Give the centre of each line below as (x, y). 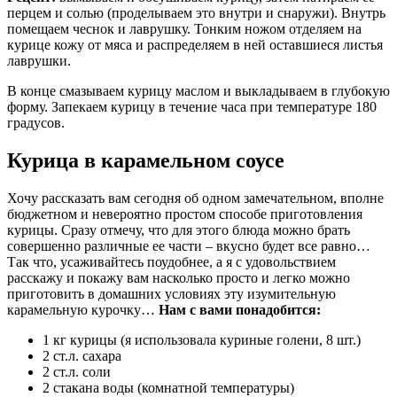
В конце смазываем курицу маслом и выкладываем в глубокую (198, 91)
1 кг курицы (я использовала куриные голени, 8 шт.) (202, 340)
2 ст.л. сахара (82, 356)
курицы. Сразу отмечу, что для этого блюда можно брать (179, 230)
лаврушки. (39, 61)
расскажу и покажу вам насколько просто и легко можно (179, 278)
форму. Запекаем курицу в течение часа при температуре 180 (192, 107)
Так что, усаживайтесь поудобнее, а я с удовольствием (171, 262)
